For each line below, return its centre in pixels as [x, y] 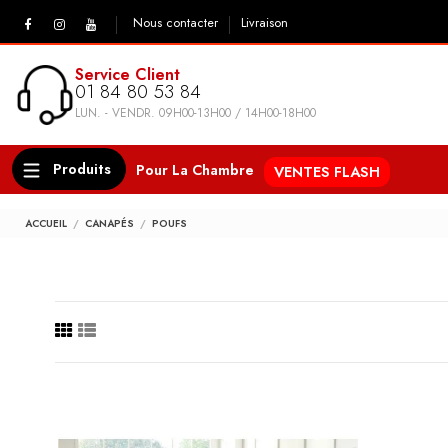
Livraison [264, 23]
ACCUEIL [46, 223]
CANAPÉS [109, 223]
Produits [80, 168]
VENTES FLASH [327, 171]
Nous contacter [177, 23]
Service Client [127, 74]
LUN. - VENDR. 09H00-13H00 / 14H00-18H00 [195, 113]
